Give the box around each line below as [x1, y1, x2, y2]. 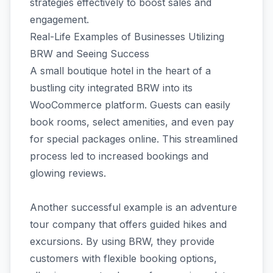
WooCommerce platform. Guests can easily [30, 99, 230, 111]
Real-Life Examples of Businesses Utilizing [30, 30, 224, 43]
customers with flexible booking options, [30, 252, 217, 264]
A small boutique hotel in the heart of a [30, 65, 211, 77]
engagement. [30, 13, 89, 26]
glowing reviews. [30, 167, 106, 179]
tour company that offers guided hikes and [30, 218, 227, 230]
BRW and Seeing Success [30, 48, 149, 60]
